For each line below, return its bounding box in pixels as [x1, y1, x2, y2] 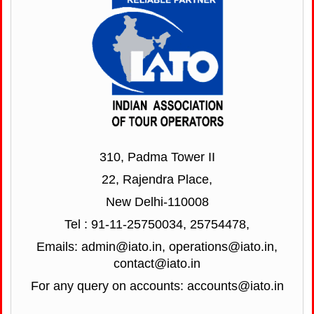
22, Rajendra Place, [102, 172, 212, 186]
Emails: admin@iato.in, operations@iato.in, [36, 240, 278, 254]
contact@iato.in [114, 257, 200, 271]
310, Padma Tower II [99, 150, 215, 164]
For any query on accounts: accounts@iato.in [30, 279, 284, 293]
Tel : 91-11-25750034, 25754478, [64, 217, 250, 231]
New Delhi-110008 [105, 195, 209, 209]
